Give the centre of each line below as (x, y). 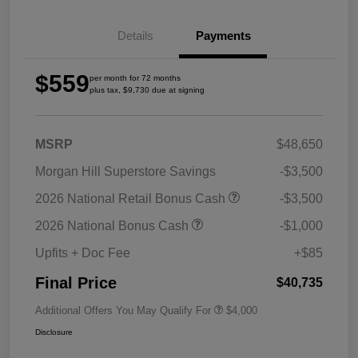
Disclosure (54, 332)
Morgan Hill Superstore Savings (125, 172)
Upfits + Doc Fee (83, 253)
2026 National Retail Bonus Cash (132, 199)
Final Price (76, 283)
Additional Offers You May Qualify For (123, 311)
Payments (223, 36)
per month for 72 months (135, 78)
